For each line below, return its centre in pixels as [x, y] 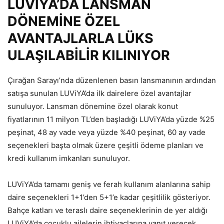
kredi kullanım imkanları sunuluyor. [69, 158]
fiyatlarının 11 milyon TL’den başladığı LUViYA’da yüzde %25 [111, 119]
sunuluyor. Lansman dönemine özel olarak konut [93, 106]
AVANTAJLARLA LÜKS [80, 38]
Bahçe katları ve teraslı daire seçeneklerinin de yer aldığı [107, 210]
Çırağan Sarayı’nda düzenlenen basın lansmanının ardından [112, 80]
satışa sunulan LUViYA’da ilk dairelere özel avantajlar [99, 93]
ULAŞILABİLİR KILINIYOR [89, 55]
